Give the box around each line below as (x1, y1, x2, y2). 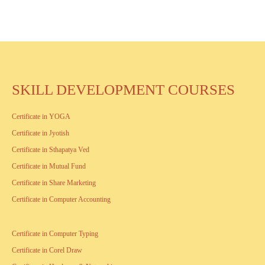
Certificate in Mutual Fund (12, 161, 86, 170)
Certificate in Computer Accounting (12, 195, 111, 203)
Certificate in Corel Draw (12, 245, 82, 254)
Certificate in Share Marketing (12, 178, 96, 187)
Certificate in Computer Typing (12, 229, 98, 238)
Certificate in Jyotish (12, 128, 69, 137)
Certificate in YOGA (12, 112, 70, 121)
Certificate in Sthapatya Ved (12, 145, 89, 154)
